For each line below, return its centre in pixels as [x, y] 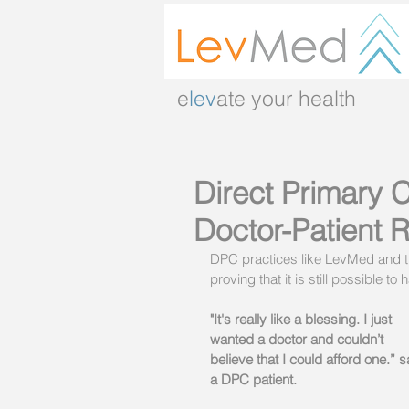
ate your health [286, 98]
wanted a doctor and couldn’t [299, 339]
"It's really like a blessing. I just [303, 319]
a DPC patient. [255, 379]
